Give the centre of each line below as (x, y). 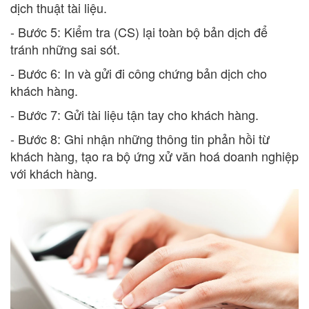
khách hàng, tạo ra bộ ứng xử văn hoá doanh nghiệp (154, 156)
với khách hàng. (54, 173)
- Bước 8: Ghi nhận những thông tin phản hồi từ (140, 139)
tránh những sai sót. (65, 49)
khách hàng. (44, 91)
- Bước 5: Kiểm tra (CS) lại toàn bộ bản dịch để (139, 32)
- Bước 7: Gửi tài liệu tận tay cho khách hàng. (134, 115)
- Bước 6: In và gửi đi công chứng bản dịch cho (139, 73)
